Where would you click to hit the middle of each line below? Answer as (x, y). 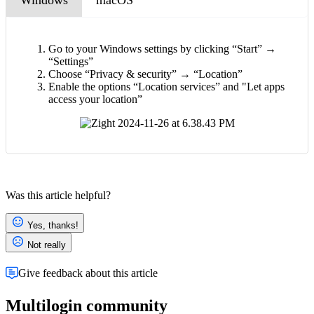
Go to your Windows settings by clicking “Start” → (162, 49)
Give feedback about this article (88, 273)
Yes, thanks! (53, 226)
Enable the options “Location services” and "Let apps (166, 87)
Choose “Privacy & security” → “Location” (145, 74)
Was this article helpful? (58, 196)
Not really (47, 245)
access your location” (95, 100)
